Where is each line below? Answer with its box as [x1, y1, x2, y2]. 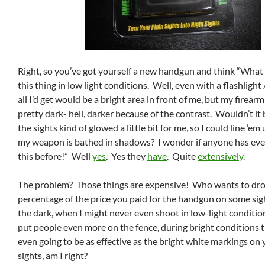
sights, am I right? [18, 250, 88, 261]
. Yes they [106, 150, 147, 161]
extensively [198, 150, 243, 161]
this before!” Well [18, 150, 92, 161]
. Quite [167, 150, 198, 161]
